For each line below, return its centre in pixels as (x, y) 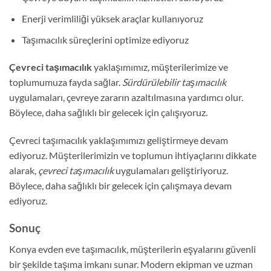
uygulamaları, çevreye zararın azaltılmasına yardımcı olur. (126, 97)
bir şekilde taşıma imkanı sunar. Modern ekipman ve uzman (131, 264)
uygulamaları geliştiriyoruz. (171, 171)
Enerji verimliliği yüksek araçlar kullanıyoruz (112, 19)
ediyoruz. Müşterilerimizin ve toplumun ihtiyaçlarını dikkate (133, 155)
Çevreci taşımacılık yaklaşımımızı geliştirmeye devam (119, 140)
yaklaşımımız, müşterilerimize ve (160, 67)
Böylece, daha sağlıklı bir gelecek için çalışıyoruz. (108, 113)
